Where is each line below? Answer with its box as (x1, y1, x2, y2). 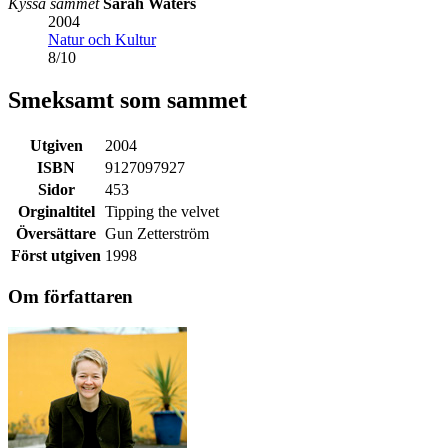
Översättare (16, 224, 96, 242)
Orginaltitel (17, 202, 95, 220)
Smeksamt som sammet (8, 86, 247, 113)
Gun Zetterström (105, 224, 209, 242)
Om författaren (8, 286, 133, 308)
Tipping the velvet (105, 202, 219, 220)
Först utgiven (11, 246, 101, 264)
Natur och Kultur (48, 30, 156, 48)
